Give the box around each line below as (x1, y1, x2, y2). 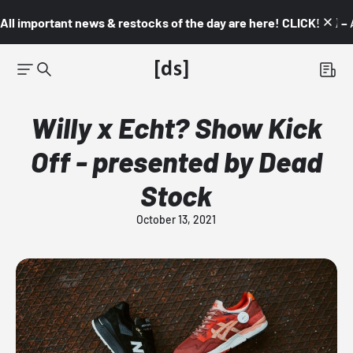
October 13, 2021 (136, 213, 217, 226)
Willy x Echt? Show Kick (30, 110, 322, 144)
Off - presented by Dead (30, 144, 322, 178)
